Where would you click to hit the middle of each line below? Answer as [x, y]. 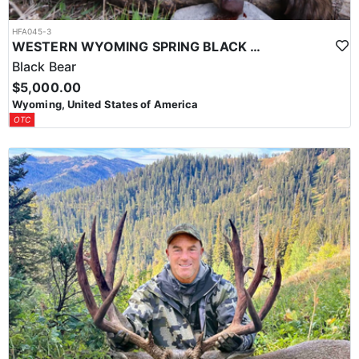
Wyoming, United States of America [105, 104]
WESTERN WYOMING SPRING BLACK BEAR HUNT [255, 46]
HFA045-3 [32, 31]
